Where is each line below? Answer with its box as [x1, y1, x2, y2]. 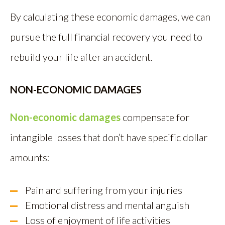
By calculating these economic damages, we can [10, 11, 210, 23]
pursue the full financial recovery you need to [10, 31, 202, 43]
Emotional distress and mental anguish [25, 199, 189, 211]
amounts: [10, 151, 50, 164]
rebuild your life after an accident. [10, 51, 153, 63]
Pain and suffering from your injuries [25, 184, 182, 196]
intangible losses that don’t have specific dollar [10, 131, 207, 144]
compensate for [121, 111, 189, 124]
